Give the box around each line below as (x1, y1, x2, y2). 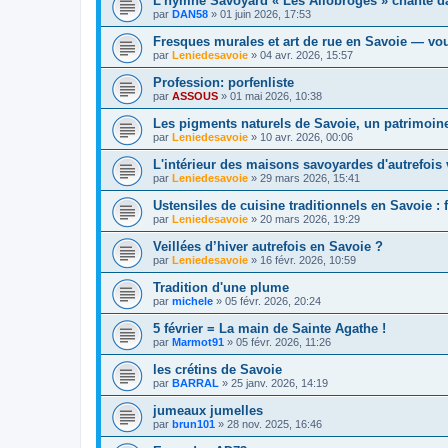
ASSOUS (172, 90, 218, 102)
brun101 (172, 418, 215, 430)
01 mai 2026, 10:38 (230, 90, 322, 102)
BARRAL (172, 377, 219, 389)
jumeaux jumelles (153, 403, 263, 418)
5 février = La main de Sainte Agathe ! (153, 321, 386, 336)
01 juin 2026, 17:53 (220, 8, 311, 20)
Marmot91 (172, 336, 224, 348)
